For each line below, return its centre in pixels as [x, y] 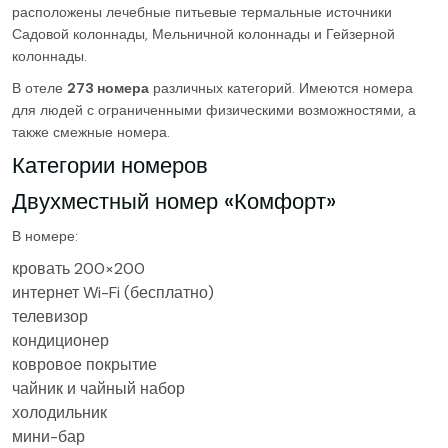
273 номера [108, 88]
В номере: [45, 236]
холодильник [59, 412]
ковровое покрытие [84, 364]
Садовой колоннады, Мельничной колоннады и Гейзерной [203, 34]
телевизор [50, 316]
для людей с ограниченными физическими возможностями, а [214, 110]
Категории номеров [110, 165]
